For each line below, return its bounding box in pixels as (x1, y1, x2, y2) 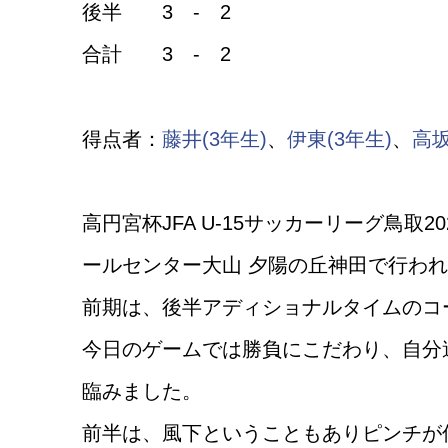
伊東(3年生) (287, 127, 392, 150)
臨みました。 (82, 380, 202, 403)
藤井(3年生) (162, 127, 267, 150)
